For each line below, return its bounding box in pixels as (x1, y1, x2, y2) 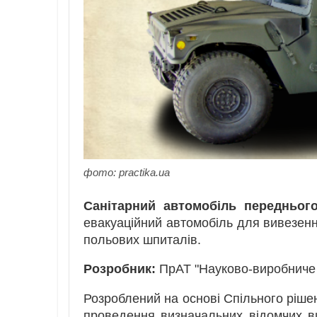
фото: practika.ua (83, 166, 170, 178)
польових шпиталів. (83, 232, 201, 247)
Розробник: (83, 262, 156, 277)
